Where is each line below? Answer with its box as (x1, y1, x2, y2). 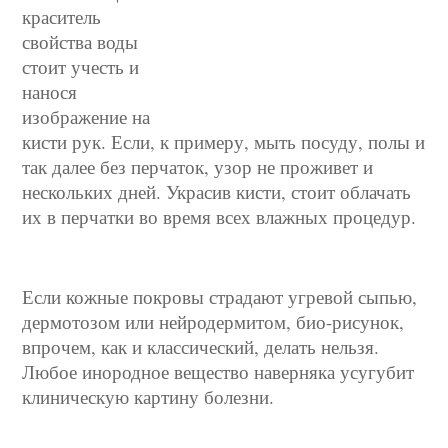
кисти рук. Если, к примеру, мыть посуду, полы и (22, 129, 426, 154)
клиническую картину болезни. (22, 384, 275, 409)
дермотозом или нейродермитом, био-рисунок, (22, 309, 405, 334)
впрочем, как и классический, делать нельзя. (22, 334, 380, 359)
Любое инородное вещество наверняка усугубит (22, 359, 415, 384)
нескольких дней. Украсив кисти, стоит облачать (22, 179, 412, 204)
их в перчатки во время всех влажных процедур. (22, 204, 417, 229)
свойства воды (22, 29, 139, 54)
